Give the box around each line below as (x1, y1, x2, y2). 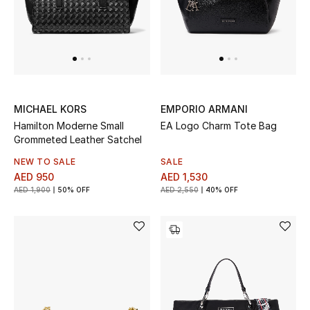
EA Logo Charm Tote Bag (160, 119, 277, 131)
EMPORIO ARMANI (160, 102, 248, 115)
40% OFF (205, 185, 238, 194)
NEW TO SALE (14, 156, 76, 167)
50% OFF (57, 185, 90, 194)
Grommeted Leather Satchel (14, 133, 142, 145)
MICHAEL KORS (14, 102, 86, 115)
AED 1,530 (160, 170, 208, 183)
